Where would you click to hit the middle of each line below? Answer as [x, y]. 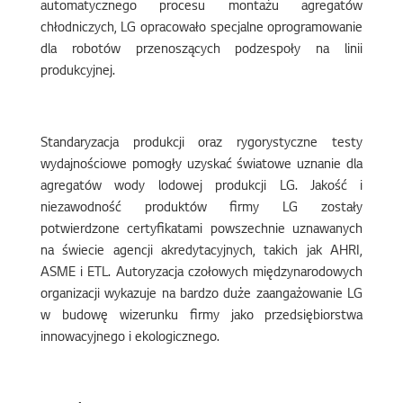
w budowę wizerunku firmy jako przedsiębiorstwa [201, 317]
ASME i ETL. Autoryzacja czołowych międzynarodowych [201, 273]
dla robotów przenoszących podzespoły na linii [201, 50]
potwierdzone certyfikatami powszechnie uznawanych [201, 230]
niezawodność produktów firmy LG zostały [201, 209]
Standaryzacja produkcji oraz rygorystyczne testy [201, 144]
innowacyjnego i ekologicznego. [130, 338]
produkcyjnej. [77, 72]
